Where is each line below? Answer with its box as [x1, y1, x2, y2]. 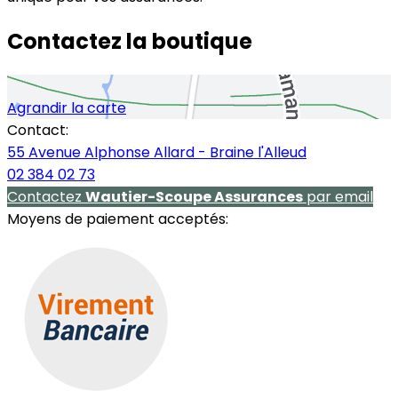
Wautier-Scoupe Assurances [85, 186, 303, 207]
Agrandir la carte [7, 97, 126, 118]
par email [303, 186, 373, 207]
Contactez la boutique [7, 26, 252, 56]
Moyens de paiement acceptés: [7, 208, 228, 229]
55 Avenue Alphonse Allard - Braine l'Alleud [7, 141, 306, 163]
